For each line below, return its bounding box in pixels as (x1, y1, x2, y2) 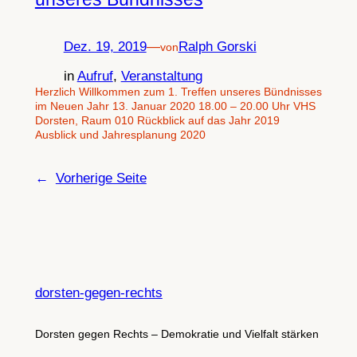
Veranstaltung (120, 69, 202, 84)
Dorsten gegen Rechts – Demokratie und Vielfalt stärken (34, 327, 319, 340)
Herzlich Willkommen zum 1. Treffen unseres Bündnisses (34, 85, 322, 99)
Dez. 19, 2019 (63, 39, 147, 55)
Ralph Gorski (178, 39, 257, 55)
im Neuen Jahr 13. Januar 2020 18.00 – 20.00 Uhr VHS (34, 100, 316, 113)
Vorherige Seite (55, 171, 147, 186)
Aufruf (76, 69, 113, 84)
